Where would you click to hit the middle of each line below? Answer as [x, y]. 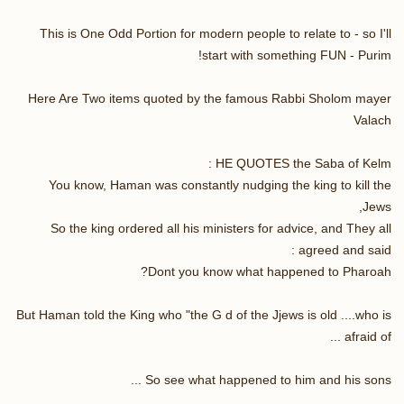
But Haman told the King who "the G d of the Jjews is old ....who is [204, 314]
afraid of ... [368, 336]
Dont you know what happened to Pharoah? [270, 271]
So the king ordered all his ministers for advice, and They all [221, 228]
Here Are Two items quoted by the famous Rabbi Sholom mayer [210, 98]
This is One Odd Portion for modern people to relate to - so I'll [216, 33]
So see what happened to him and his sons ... [268, 379]
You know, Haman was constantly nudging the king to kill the [220, 184]
